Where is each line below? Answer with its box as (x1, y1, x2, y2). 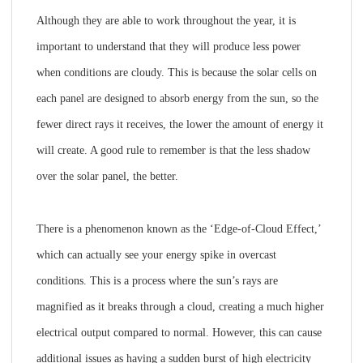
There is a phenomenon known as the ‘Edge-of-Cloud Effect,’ (36, 223, 321, 235)
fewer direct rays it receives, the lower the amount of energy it (36, 118, 323, 130)
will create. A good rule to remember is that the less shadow (36, 144, 310, 156)
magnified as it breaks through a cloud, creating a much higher (36, 301, 324, 313)
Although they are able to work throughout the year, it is (36, 15, 296, 27)
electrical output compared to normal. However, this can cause (36, 327, 322, 339)
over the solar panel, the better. (36, 170, 178, 182)
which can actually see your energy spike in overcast (36, 249, 276, 261)
